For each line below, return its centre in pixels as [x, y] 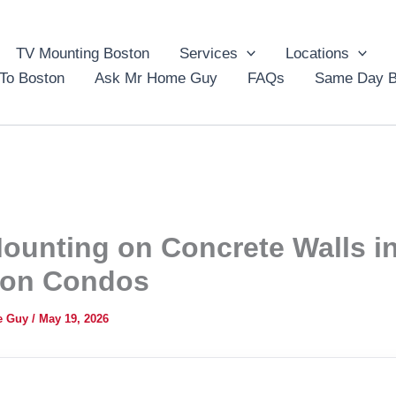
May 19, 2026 [73, 318]
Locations [318, 53]
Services [209, 53]
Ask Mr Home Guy [156, 78]
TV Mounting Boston [83, 53]
